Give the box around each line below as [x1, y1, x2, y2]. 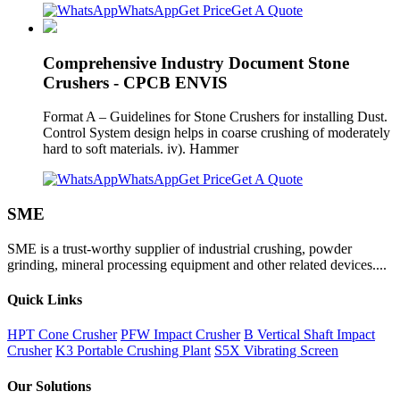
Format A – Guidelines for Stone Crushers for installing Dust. [43, 109, 387, 125]
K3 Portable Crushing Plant [55, 343, 211, 359]
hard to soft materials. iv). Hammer [43, 141, 246, 157]
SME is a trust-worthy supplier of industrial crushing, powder [7, 240, 352, 256]
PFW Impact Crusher [121, 327, 240, 343]
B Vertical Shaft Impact [244, 327, 375, 343]
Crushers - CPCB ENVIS [43, 72, 228, 92]
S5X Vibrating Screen [214, 343, 338, 359]
